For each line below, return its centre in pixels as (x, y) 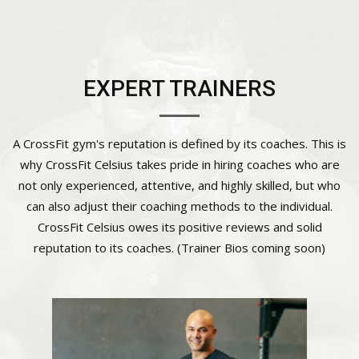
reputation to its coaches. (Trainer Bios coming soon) (179, 248)
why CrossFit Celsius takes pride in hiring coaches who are (179, 164)
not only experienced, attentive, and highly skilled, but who (179, 185)
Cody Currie (196, 321)
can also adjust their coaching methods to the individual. (179, 206)
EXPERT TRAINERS (179, 89)
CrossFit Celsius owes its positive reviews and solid (179, 227)
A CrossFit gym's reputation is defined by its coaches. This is (179, 143)
